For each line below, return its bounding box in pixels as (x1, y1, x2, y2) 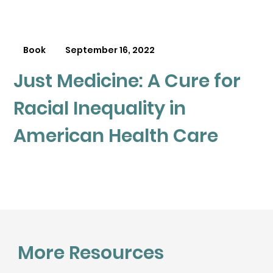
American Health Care (13, 122, 219, 149)
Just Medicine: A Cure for (13, 68, 241, 94)
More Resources (17, 239, 164, 266)
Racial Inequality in (13, 95, 186, 121)
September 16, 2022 (65, 44, 155, 57)
